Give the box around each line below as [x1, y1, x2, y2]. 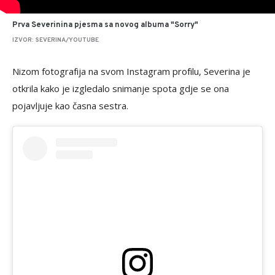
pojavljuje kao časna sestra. [12, 99, 128, 112]
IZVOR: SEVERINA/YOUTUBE [12, 36, 99, 44]
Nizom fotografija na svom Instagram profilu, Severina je [12, 65, 250, 77]
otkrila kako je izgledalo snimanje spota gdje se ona [12, 82, 229, 95]
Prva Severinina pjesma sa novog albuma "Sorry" [12, 20, 198, 30]
